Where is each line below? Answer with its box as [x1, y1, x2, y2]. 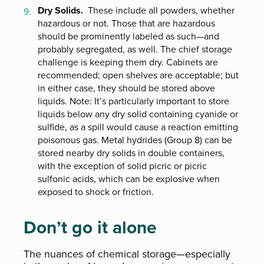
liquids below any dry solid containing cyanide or [38, 107, 238, 121]
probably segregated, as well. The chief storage [38, 42, 232, 56]
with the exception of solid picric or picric [38, 159, 207, 173]
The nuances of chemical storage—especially [24, 246, 230, 262]
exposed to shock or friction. [38, 185, 154, 199]
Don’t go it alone [24, 214, 157, 240]
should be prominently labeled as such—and [38, 29, 219, 43]
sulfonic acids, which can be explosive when [38, 172, 220, 186]
